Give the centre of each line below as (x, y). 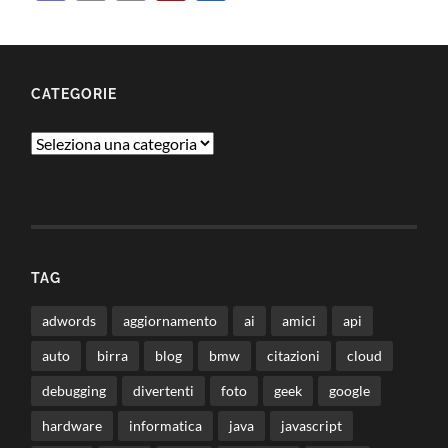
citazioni (294, 356)
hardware (72, 426)
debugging (74, 391)
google (350, 391)
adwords (69, 321)
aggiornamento (170, 321)
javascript (312, 426)
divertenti (164, 391)
